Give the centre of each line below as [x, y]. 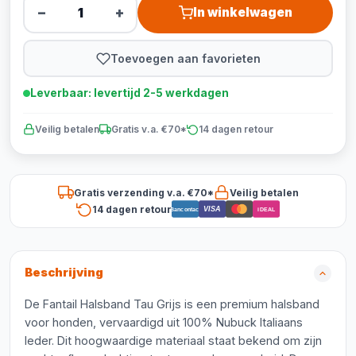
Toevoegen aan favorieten [185, 58]
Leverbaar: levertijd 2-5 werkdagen [130, 93]
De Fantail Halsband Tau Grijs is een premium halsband [172, 304]
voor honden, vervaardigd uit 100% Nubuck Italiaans [164, 322]
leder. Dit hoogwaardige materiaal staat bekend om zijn [173, 341]
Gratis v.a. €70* [149, 129]
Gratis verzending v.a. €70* [143, 192]
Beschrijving [64, 273]
